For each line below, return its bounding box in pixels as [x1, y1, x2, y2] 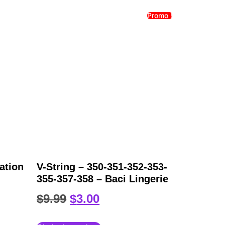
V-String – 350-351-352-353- [37, 161, 168, 173]
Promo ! [147, 11, 173, 20]
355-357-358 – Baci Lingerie [37, 173, 169, 185]
